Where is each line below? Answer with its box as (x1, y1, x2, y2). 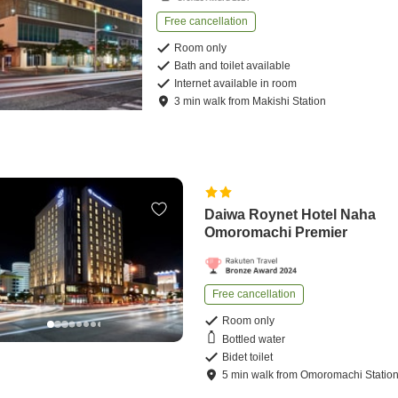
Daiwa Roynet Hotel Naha (204, 207, 377, 223)
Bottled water (222, 332, 286, 346)
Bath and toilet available (174, 60, 291, 73)
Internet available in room (174, 77, 298, 91)
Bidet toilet (222, 351, 274, 364)
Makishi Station (252, 95, 327, 108)
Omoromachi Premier (204, 225, 348, 241)
